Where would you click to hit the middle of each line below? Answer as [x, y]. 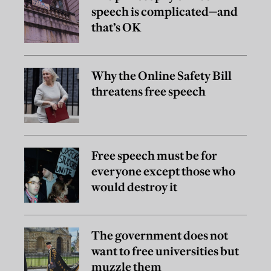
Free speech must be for [154, 156]
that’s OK [116, 28]
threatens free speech [149, 92]
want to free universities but [165, 251]
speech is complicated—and [165, 12]
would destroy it [134, 187]
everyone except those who [163, 171]
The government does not [160, 236]
